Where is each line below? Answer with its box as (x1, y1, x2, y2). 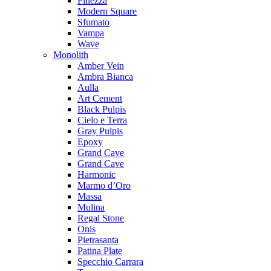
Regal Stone (77, 213, 124, 223)
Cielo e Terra (77, 115, 127, 125)
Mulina (77, 202, 105, 212)
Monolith (53, 50, 88, 60)
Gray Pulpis (77, 126, 123, 136)
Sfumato (77, 17, 109, 27)
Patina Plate (77, 246, 122, 256)
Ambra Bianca (77, 71, 133, 82)
